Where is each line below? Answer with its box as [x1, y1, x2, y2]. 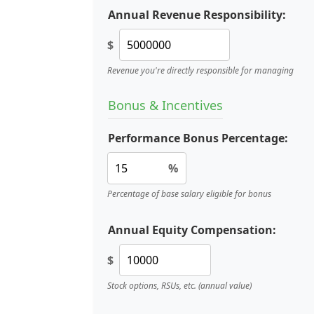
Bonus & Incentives [108, 97, 223, 114]
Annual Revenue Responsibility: [108, 7, 286, 22]
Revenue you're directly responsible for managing [107, 64, 294, 76]
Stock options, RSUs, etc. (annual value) [107, 280, 252, 292]
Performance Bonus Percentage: [108, 130, 288, 146]
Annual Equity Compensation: [108, 222, 276, 238]
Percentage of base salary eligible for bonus [107, 188, 271, 200]
